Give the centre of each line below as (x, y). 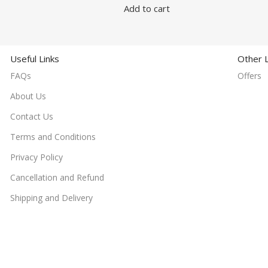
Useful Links (34, 59)
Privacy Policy (36, 157)
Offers (249, 76)
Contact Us (31, 116)
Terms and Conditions (53, 137)
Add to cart (147, 8)
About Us (28, 96)
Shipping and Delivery (51, 198)
